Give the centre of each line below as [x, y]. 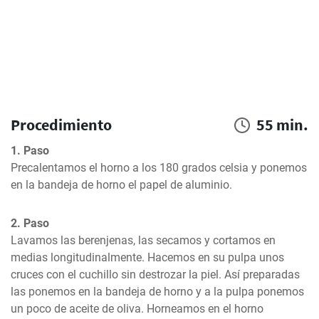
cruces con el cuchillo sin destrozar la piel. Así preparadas [155, 274]
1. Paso [30, 151]
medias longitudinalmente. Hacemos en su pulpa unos [147, 257]
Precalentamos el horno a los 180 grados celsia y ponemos [159, 168]
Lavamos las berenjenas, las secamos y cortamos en [143, 240]
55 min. [282, 125]
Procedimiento [61, 125]
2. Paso [30, 223]
